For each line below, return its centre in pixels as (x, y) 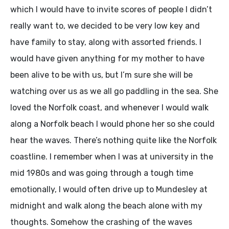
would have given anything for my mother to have (107, 58)
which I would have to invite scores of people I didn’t (111, 9)
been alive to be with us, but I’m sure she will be (101, 75)
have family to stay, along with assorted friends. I (106, 42)
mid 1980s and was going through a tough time (102, 173)
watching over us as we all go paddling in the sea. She (114, 91)
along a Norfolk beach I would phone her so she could (112, 124)
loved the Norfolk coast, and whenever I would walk (109, 107)
